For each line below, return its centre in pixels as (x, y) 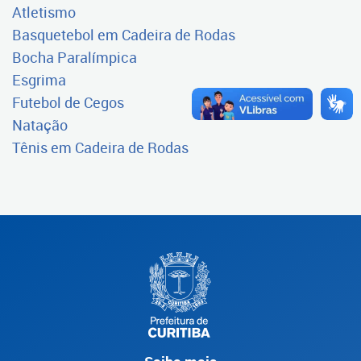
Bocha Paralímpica (75, 57)
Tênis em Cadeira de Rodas (100, 147)
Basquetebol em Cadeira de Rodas (124, 35)
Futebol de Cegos (68, 102)
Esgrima (39, 80)
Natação (40, 125)
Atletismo (44, 12)
